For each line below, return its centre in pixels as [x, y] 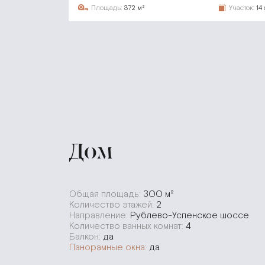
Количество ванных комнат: [127, 226]
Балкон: [86, 237]
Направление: [100, 215]
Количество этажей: [113, 205]
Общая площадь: [106, 194]
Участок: [241, 7]
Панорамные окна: [109, 247]
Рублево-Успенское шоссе [190, 215]
